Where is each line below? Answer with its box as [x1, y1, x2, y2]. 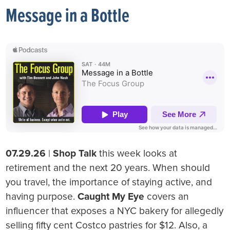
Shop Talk [53, 147, 97, 159]
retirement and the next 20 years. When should [6, 161, 210, 174]
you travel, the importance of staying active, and [6, 176, 213, 188]
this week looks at [97, 147, 178, 159]
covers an [144, 190, 189, 202]
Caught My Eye [78, 190, 145, 202]
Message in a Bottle [6, 4, 130, 29]
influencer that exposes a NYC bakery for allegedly [6, 204, 224, 217]
